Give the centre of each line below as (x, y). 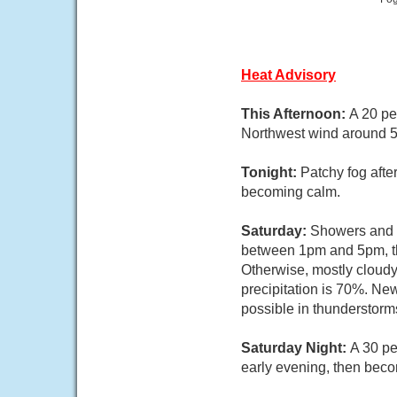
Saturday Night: (296, 348)
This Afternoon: (295, 114)
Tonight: (271, 172)
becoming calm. (291, 192)
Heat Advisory (288, 75)
